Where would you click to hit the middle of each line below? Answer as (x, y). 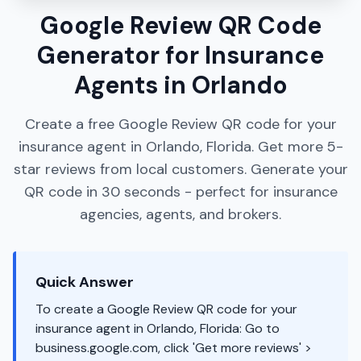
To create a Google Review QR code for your (166, 309)
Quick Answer (85, 282)
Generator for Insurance (180, 55)
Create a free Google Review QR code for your (180, 124)
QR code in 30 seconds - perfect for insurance (180, 192)
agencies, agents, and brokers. (180, 214)
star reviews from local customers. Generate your (180, 169)
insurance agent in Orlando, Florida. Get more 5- (180, 147)
